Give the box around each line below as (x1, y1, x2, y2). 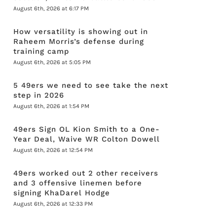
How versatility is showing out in (13, 27, 148, 36)
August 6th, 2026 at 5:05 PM (13, 59, 91, 66)
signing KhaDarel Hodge (13, 188, 110, 197)
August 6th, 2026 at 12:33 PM (13, 200, 93, 207)
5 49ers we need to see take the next (13, 81, 169, 90)
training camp (13, 47, 70, 56)
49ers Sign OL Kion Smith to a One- (13, 125, 160, 134)
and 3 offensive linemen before (13, 179, 143, 187)
